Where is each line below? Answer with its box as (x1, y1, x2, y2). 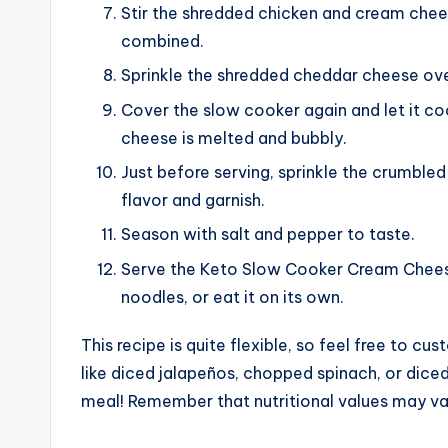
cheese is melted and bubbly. (121, 127, 347, 148)
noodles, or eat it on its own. (121, 286, 344, 307)
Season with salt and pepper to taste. (121, 224, 415, 245)
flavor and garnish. (121, 189, 265, 210)
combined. (121, 30, 204, 51)
